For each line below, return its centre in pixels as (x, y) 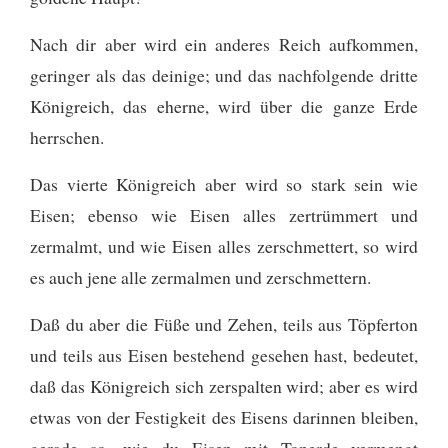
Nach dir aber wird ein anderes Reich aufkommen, (224, 43)
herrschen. (67, 136)
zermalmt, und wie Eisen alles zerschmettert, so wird (224, 245)
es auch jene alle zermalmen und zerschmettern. (200, 276)
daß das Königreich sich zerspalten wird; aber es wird (224, 385)
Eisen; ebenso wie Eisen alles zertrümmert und (224, 214)
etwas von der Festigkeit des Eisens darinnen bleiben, (224, 416)
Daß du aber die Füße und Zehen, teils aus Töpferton (224, 323)
